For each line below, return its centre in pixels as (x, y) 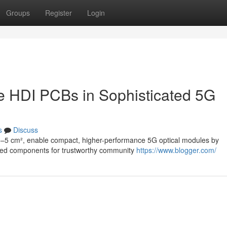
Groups (18, 13)
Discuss (26, 130)
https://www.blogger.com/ (176, 150)
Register (59, 13)
